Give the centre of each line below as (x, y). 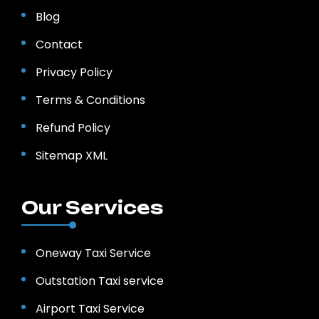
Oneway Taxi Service (93, 253)
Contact (59, 45)
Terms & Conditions (90, 100)
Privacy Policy (74, 73)
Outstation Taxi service (100, 281)
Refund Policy (73, 128)
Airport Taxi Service (90, 309)
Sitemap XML (72, 156)
